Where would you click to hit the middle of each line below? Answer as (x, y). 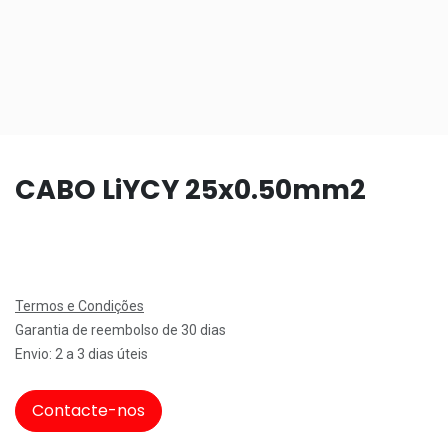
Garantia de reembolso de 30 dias (120, 329)
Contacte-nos (88, 410)
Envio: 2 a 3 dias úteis (81, 353)
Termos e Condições (79, 305)
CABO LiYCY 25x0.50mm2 (190, 189)
